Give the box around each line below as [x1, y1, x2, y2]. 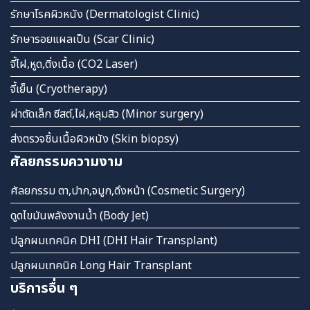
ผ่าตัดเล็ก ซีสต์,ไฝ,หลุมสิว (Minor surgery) [10, 105, 203, 122]
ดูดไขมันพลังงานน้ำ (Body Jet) [10, 207, 149, 224]
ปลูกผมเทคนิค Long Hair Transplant [10, 257, 192, 274]
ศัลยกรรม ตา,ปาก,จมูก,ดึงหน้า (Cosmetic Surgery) [10, 182, 245, 199]
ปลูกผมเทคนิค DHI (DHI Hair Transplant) [10, 232, 217, 249]
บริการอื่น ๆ [10, 277, 77, 299]
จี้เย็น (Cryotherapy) [10, 80, 107, 98]
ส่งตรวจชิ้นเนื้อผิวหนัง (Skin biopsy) [10, 130, 179, 147]
